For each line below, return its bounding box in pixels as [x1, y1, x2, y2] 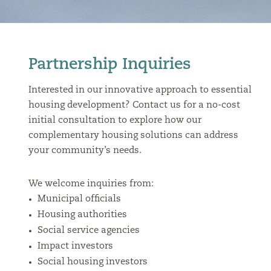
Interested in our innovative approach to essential [28, 86, 252, 95]
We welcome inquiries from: [28, 180, 154, 189]
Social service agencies [37, 226, 140, 235]
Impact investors [37, 242, 113, 251]
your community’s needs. [28, 146, 142, 155]
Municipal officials [37, 195, 121, 204]
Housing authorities [37, 211, 127, 220]
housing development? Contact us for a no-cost [28, 101, 240, 110]
